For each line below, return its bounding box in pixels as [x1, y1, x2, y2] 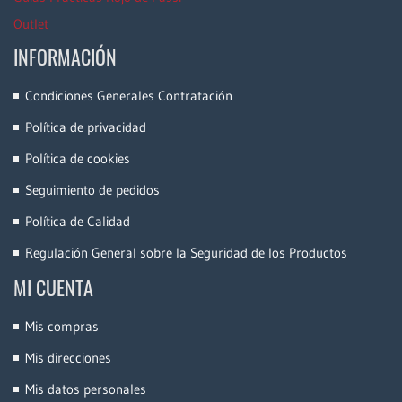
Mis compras [25, 318, 99, 336]
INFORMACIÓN [13, 42, 117, 72]
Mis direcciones [25, 349, 111, 367]
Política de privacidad [25, 118, 146, 136]
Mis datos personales [25, 380, 146, 398]
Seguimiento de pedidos [25, 181, 160, 199]
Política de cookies [25, 150, 130, 168]
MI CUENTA [13, 273, 93, 302]
